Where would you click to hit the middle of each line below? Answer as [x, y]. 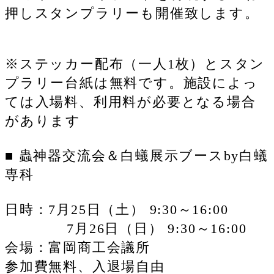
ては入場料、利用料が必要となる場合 [131, 102]
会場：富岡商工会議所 [78, 247]
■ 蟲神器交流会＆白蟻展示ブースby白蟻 [137, 155]
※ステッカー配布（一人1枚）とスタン [135, 64]
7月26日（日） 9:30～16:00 [126, 228]
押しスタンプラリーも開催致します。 [132, 13]
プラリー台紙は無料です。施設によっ [131, 83]
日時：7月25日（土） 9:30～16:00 [117, 209]
